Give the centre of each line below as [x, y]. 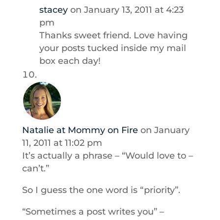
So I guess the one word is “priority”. [101, 190]
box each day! [70, 61]
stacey [53, 10]
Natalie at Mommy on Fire [80, 130]
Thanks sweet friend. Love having [113, 35]
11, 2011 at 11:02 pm [62, 143]
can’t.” [35, 168]
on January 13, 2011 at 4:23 [127, 10]
